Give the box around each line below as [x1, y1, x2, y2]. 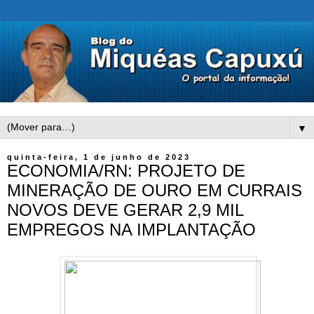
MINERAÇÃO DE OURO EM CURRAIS [7, 181, 302, 200]
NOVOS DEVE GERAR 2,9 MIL [7, 200, 243, 220]
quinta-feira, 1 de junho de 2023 [7, 153, 191, 162]
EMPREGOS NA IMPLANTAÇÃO [7, 220, 256, 240]
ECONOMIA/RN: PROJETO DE [7, 161, 245, 181]
